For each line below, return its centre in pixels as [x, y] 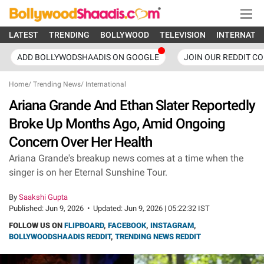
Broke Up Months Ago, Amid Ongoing [117, 124]
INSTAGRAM [172, 225]
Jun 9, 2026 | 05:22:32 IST [167, 208]
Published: [27, 208]
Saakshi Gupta [43, 197]
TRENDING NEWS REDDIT [158, 237]
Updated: [109, 208]
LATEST [24, 35]
